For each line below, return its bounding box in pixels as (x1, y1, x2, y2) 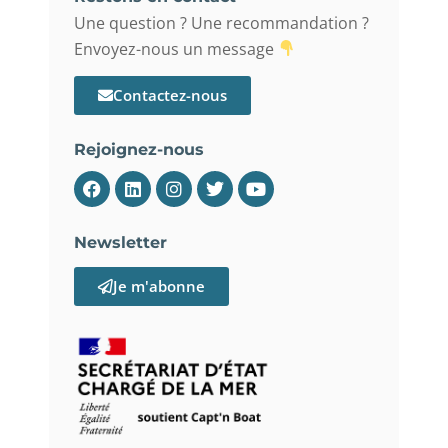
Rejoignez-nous (74, 139, 204, 159)
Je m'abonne (113, 275, 205, 296)
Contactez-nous (113, 84, 227, 105)
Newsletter (74, 232, 167, 252)
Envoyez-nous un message (74, 37, 278, 60)
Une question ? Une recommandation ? (74, 11, 369, 34)
